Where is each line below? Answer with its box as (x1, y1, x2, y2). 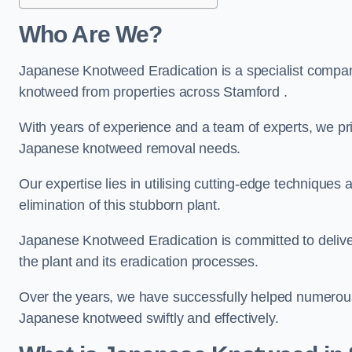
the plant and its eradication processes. (19, 254, 262, 269)
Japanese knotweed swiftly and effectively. (19, 310, 279, 326)
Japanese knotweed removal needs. (19, 141, 241, 156)
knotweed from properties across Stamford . (19, 84, 291, 100)
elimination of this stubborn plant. (19, 197, 225, 213)
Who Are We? (19, 21, 163, 47)
